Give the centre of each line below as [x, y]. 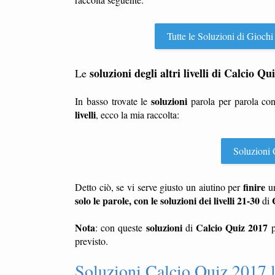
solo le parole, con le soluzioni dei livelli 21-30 [167, 200]
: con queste [121, 227]
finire [254, 187]
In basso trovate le [113, 101]
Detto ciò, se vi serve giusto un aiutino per [159, 187]
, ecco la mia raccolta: [137, 114]
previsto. [91, 241]
